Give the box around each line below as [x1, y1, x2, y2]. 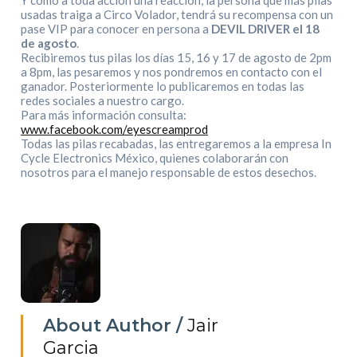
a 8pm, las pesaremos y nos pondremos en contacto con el [21, 65, 323, 80]
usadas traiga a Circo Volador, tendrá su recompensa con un [21, 7, 334, 22]
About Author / [43, 315, 188, 337]
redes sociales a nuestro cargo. [21, 93, 185, 108]
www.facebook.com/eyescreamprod [21, 122, 209, 137]
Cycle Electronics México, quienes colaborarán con [21, 151, 289, 166]
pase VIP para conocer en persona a [21, 22, 212, 37]
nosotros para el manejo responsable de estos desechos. [21, 165, 317, 180]
